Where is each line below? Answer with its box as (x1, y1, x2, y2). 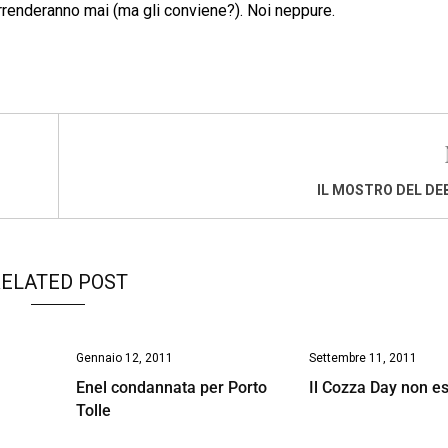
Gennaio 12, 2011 (75, 350, 173, 365)
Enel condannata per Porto (75, 377, 267, 397)
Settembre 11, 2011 (309, 350, 418, 365)
